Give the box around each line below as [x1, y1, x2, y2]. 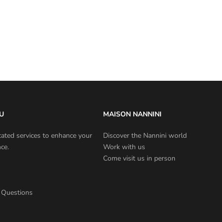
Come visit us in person [103, 153, 175, 163]
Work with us [103, 142, 145, 152]
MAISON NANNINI [103, 109, 162, 119]
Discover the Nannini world [103, 130, 187, 140]
